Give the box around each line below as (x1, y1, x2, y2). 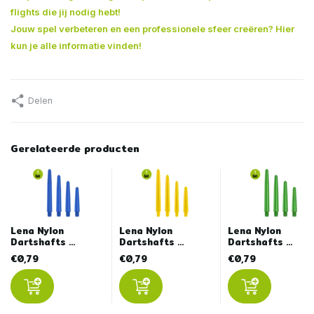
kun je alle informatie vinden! (11, 39, 142, 51)
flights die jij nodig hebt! (11, 6, 121, 18)
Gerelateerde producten (11, 140, 139, 156)
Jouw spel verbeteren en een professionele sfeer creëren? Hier (11, 22, 294, 34)
